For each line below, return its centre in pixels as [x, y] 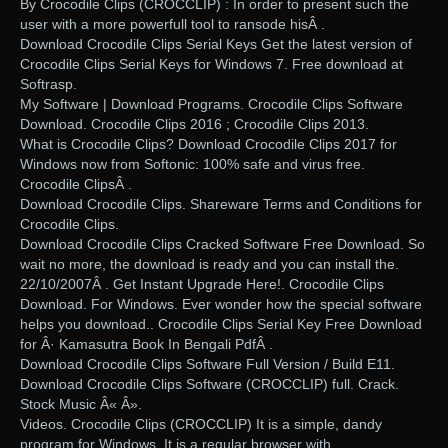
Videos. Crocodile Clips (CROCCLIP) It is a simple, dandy [201, 424]
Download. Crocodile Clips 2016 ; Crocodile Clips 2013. [194, 124]
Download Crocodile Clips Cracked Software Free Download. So [222, 244]
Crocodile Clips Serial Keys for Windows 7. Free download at [211, 64]
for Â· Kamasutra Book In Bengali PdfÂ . [146, 344]
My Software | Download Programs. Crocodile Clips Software [211, 104]
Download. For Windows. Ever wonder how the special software [221, 304]
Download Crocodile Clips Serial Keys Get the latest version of [216, 44]
